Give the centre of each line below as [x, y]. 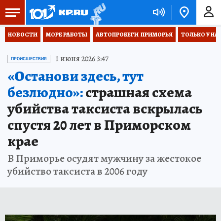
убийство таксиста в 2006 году [77, 171]
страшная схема [137, 92]
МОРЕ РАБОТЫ [67, 35]
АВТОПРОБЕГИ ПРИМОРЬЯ [134, 35]
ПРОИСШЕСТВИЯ [29, 59]
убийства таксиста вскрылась [105, 109]
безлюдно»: [45, 92]
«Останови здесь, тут [75, 76]
